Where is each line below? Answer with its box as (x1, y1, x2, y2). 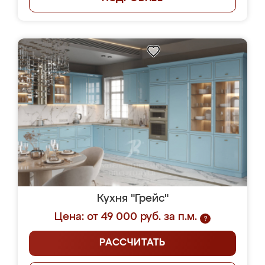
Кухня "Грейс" (96, 193, 169, 204)
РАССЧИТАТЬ (99, 238, 166, 248)
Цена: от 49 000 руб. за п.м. (54, 212, 197, 222)
